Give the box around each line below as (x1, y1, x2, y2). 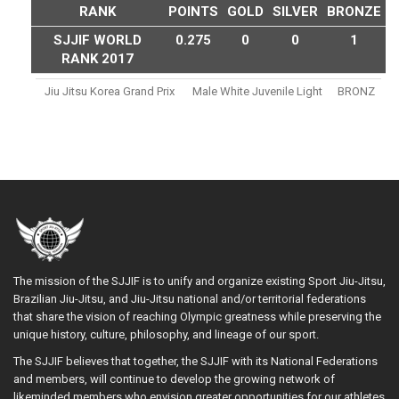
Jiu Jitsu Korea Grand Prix (45, 84, 175, 98)
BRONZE (327, 3, 381, 20)
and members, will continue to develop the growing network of (13, 371, 335, 386)
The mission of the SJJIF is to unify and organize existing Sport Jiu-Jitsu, (13, 273, 386, 288)
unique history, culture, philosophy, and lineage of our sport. (13, 327, 322, 341)
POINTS (168, 3, 218, 20)
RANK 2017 (61, 50, 134, 67)
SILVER (273, 3, 318, 20)
